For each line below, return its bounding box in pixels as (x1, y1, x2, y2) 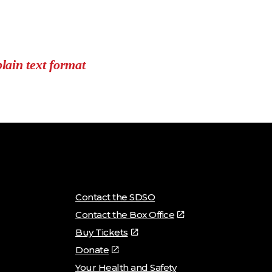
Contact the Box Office (75, 208, 174, 220)
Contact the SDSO (75, 191, 155, 203)
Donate (75, 243, 109, 256)
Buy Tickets (75, 226, 128, 238)
